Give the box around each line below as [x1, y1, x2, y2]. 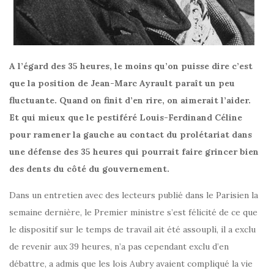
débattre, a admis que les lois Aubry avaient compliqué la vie [9, 258, 253, 269]
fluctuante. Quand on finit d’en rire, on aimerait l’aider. [9, 95, 251, 106]
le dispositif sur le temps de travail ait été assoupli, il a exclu [9, 224, 256, 235]
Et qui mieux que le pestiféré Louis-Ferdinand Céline [9, 112, 242, 123]
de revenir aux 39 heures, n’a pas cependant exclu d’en [9, 241, 229, 252]
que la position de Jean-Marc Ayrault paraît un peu [9, 78, 235, 89]
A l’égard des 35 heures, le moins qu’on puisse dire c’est [9, 61, 253, 72]
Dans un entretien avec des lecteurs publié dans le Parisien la [9, 190, 258, 201]
